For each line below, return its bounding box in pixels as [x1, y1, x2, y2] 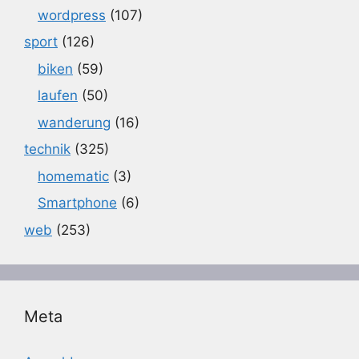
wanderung [38, 114, 111, 131]
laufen [38, 87, 78, 103]
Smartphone [38, 195, 117, 211]
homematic [38, 167, 109, 184]
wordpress [38, 6, 106, 23]
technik [24, 141, 71, 157]
